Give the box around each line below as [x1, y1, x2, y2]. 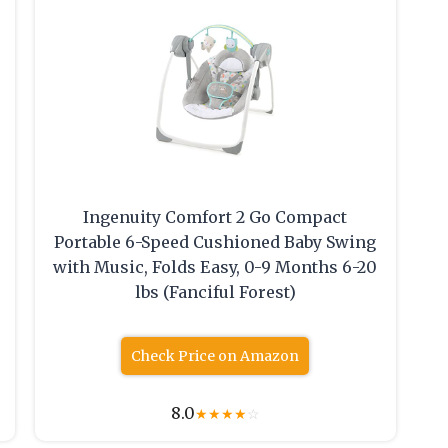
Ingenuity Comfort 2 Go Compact [83, 207, 348, 228]
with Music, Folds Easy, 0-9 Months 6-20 [53, 257, 378, 278]
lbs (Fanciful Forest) [134, 282, 296, 303]
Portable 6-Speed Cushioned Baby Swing [54, 232, 377, 253]
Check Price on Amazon [131, 347, 300, 366]
